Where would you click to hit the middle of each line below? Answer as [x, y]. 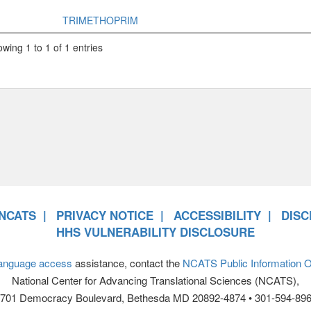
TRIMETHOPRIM [100, 20]
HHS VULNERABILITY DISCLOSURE [155, 232]
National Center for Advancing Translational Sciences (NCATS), [155, 280]
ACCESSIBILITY [217, 216]
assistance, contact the [127, 263]
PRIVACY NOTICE [105, 216]
